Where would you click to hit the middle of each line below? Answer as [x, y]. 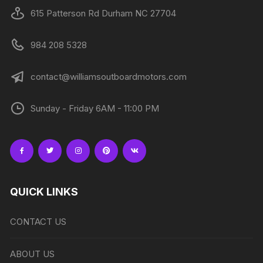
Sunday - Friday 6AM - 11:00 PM [95, 109]
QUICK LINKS [44, 192]
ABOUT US [33, 254]
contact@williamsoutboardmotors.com [109, 77]
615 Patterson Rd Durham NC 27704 [104, 14]
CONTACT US [38, 222]
